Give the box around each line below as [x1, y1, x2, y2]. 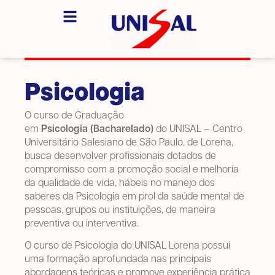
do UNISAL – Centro [153, 124, 242, 134]
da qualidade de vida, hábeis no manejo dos [25, 178, 215, 188]
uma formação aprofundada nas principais [25, 255, 211, 265]
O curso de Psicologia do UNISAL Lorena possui [25, 241, 230, 252]
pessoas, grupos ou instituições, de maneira [25, 205, 215, 215]
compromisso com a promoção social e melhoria [25, 165, 239, 175]
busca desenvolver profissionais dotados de [25, 151, 216, 161]
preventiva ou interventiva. [25, 219, 139, 229]
